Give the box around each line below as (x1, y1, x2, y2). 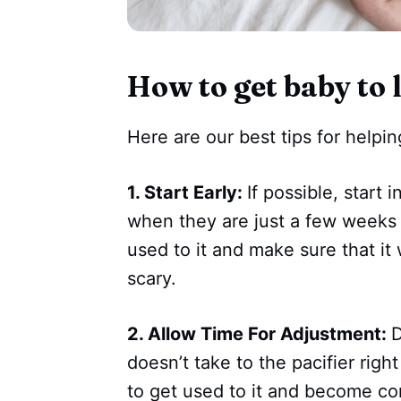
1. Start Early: (127, 182, 247, 204)
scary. (127, 268, 176, 290)
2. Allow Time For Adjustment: (127, 323, 391, 346)
